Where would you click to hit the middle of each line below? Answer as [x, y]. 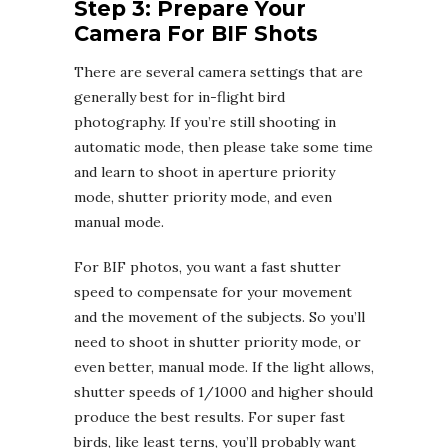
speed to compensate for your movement [213, 291]
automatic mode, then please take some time [223, 146]
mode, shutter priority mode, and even [203, 196]
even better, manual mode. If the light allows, [224, 366]
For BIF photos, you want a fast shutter [207, 266]
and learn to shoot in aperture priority [204, 171]
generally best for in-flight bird [179, 96]
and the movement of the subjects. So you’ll [219, 316]
